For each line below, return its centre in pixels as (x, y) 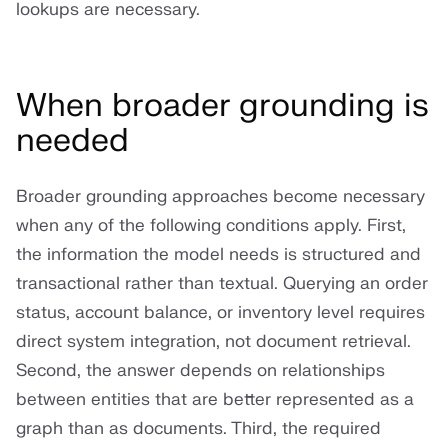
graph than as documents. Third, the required (198, 429)
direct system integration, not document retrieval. (213, 342)
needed (72, 141)
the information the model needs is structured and (218, 255)
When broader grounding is (222, 106)
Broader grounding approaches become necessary (220, 197)
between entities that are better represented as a (215, 400)
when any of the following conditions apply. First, (211, 226)
